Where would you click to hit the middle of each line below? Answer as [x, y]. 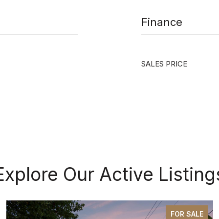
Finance [162, 22]
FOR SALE [187, 214]
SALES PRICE [164, 64]
